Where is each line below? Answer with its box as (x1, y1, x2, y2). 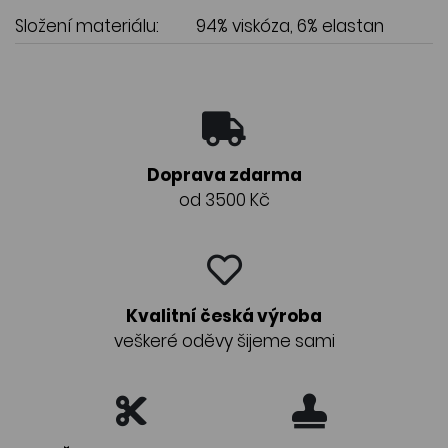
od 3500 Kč (178, 187, 270, 212)
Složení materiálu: (15, 13, 159, 38)
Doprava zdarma (146, 162, 302, 187)
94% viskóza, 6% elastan (196, 13, 384, 38)
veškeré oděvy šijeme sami (113, 328, 335, 353)
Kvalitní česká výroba (126, 303, 322, 328)
